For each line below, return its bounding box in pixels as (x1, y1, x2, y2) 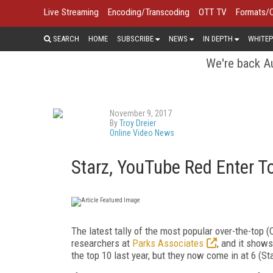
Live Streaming (44, 7, 99, 18)
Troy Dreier (119, 118, 156, 128)
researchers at (71, 236, 132, 249)
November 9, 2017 (110, 108, 172, 118)
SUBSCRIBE (117, 34, 154, 43)
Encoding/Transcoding (108, 7, 190, 18)
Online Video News (110, 127, 174, 138)
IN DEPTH (203, 34, 233, 43)
